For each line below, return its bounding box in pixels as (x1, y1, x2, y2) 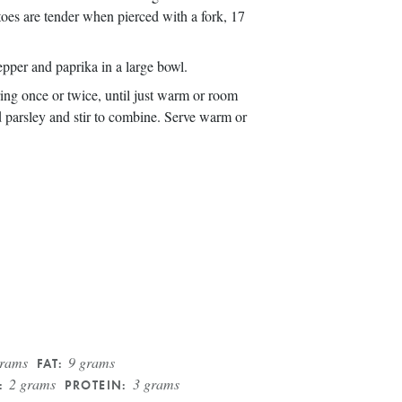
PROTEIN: (65, 376, 127, 393)
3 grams (132, 374, 179, 393)
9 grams (68, 353, 116, 371)
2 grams (9, 374, 57, 393)
